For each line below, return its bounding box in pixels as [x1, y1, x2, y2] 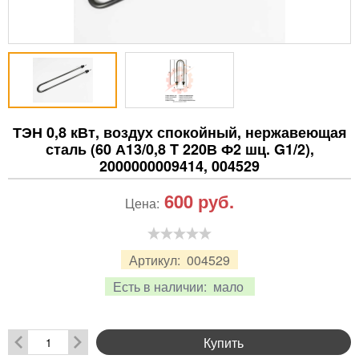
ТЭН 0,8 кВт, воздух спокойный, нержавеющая [12, 122, 347, 143]
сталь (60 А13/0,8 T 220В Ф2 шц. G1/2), [45, 139, 314, 160]
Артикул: [129, 250, 184, 269]
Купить [204, 333, 244, 352]
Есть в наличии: [112, 277, 210, 296]
